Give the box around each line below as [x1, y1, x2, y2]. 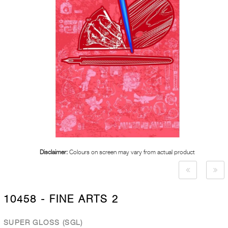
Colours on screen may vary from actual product [68, 148, 195, 156]
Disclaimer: [40, 148, 68, 156]
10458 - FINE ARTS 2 [4, 193, 119, 206]
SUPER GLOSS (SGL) [4, 218, 83, 227]
